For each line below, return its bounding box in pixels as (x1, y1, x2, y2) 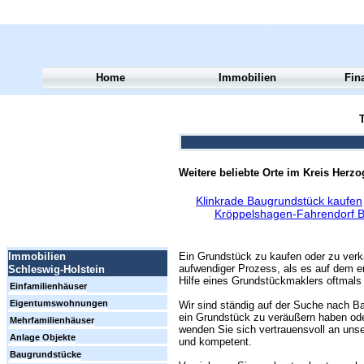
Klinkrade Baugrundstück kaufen (196, 194, 362, 208)
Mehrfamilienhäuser (10, 315, 94, 326)
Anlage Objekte (10, 332, 76, 343)
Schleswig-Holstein (8, 263, 105, 276)
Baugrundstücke (10, 349, 81, 360)
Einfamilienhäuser (10, 281, 87, 292)
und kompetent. (179, 336, 252, 348)
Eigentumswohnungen (10, 298, 108, 309)
